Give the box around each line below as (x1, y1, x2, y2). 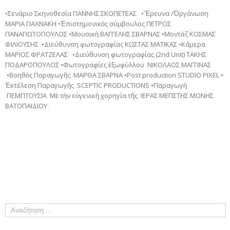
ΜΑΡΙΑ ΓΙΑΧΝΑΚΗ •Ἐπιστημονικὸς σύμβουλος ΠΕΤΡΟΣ (5, 19, 171, 29)
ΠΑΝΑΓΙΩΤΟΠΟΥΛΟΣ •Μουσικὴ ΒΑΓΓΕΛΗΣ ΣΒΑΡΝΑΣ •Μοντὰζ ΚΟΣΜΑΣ (5, 29, 216, 39)
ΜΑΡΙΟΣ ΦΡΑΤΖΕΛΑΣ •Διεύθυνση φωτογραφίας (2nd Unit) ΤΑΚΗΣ (5, 50, 206, 60)
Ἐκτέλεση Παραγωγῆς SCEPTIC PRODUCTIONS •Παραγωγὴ (5, 81, 187, 90)
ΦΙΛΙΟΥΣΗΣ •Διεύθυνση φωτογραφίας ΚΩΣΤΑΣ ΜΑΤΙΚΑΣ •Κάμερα (5, 40, 205, 49)
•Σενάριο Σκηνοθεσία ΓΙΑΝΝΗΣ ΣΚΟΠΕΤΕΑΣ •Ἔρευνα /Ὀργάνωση (5, 9, 208, 18)
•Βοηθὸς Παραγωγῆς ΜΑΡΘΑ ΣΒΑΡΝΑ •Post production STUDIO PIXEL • (5, 70, 223, 80)
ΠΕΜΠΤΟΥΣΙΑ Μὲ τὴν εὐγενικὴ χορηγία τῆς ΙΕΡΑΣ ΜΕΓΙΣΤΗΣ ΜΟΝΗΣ (5, 91, 214, 101)
